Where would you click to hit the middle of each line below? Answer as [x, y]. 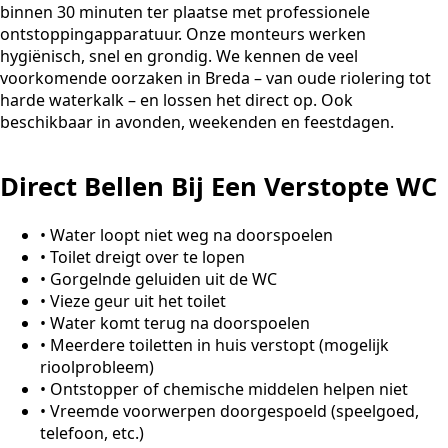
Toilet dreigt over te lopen [147, 257]
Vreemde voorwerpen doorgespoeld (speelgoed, [234, 411]
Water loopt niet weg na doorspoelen [191, 235]
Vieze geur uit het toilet [138, 301]
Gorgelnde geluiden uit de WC [163, 279]
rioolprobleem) [97, 367]
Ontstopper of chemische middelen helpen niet [229, 389]
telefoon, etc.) [92, 433]
